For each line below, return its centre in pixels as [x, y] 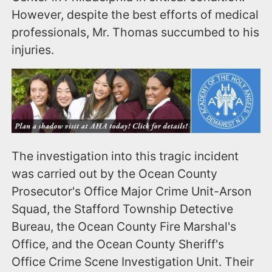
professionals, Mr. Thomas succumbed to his [136, 32]
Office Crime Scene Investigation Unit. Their [133, 261]
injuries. [33, 50]
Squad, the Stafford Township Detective [123, 209]
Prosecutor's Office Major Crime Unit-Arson [132, 191]
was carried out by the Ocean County [115, 173]
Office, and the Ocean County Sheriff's [118, 244]
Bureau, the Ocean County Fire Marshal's [124, 226]
